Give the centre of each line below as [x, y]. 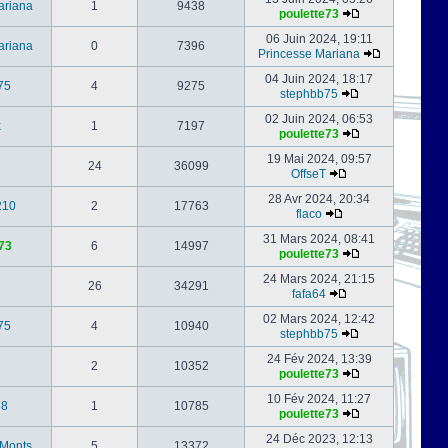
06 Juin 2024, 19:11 [319, 39]
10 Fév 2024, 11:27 [319, 399]
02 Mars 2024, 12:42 [319, 319]
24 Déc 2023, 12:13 [319, 439]
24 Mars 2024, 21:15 [319, 279]
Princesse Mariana [308, 54]
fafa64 [308, 294]
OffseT [308, 174]
